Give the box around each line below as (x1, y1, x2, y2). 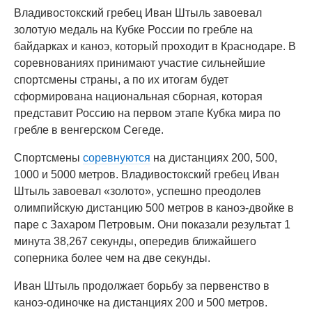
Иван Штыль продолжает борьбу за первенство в (14, 280, 270, 292)
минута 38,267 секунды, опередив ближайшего (14, 235, 256, 247)
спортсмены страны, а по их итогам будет (14, 74, 228, 86)
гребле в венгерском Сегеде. (14, 124, 164, 136)
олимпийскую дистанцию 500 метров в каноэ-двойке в (14, 202, 294, 214)
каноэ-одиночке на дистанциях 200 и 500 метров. (14, 297, 267, 309)
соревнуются (83, 152, 150, 164)
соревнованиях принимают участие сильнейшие (14, 57, 265, 69)
